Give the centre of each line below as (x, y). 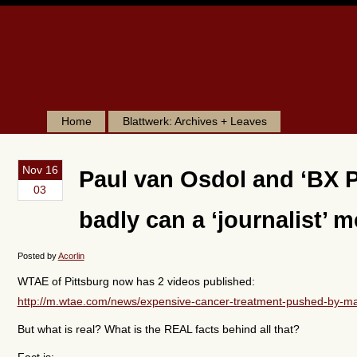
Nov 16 (40, 169)
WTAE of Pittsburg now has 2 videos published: (136, 281)
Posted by (37, 255)
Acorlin (71, 255)
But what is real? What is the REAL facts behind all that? (158, 329)
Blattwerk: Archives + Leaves (195, 121)
